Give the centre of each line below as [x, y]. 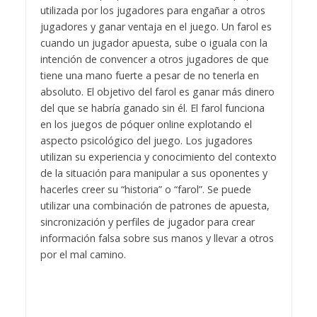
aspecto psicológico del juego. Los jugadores [146, 141]
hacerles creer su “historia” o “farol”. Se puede [145, 190]
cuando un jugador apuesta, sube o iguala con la [154, 43]
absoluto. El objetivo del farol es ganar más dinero [157, 92]
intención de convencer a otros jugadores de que [154, 59]
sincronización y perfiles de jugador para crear [147, 222]
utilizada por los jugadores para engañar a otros [152, 11]
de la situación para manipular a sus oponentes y [154, 173]
